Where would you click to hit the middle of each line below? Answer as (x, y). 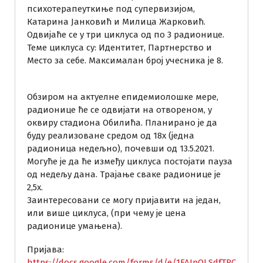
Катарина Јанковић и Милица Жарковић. (116, 22)
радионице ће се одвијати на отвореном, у (119, 110)
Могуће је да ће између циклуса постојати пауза (130, 162)
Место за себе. (58, 61)
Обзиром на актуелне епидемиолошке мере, (123, 97)
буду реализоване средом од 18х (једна (111, 136)
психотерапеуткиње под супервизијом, (111, 9)
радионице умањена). (75, 226)
